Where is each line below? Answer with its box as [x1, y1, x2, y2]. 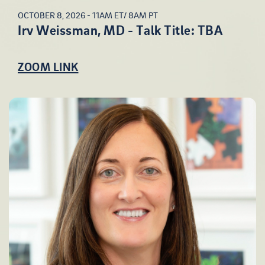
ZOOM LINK [18, 59, 79, 74]
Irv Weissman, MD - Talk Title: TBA [18, 22, 222, 38]
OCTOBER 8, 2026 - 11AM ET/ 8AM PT [18, 9, 158, 20]
